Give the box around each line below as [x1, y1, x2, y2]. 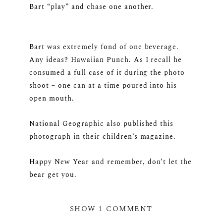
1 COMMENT [99, 203, 153, 215]
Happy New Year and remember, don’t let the [29, 157, 192, 167]
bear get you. [29, 169, 77, 180]
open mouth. [29, 93, 74, 104]
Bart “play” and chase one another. [29, 1, 154, 12]
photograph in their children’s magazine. [29, 131, 176, 142]
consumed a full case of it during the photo [29, 67, 185, 78]
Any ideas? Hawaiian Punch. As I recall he [29, 55, 182, 65]
